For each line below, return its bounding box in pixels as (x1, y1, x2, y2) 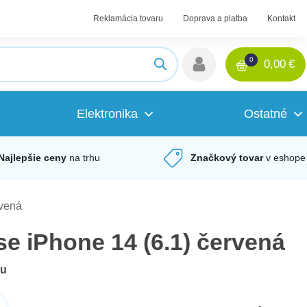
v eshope (265, 152, 306, 164)
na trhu (69, 152, 100, 164)
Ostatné (243, 106, 287, 121)
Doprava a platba (183, 14, 248, 23)
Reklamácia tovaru (93, 14, 163, 23)
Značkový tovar (190, 152, 263, 164)
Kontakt (267, 14, 296, 23)
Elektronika (76, 106, 138, 121)
